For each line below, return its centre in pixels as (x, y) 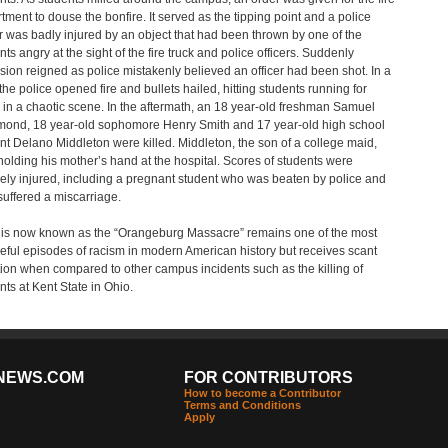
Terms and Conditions (242, 405)
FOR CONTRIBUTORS (268, 377)
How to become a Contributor (262, 393)
